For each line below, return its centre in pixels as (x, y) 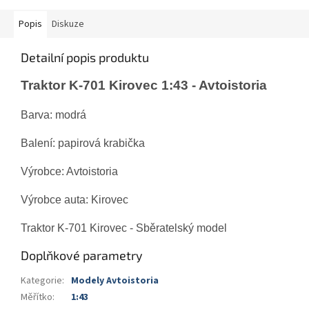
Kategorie (41, 281)
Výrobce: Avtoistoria (69, 172)
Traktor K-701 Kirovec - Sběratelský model (124, 228)
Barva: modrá (53, 115)
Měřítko (37, 298)
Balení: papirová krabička (83, 143)
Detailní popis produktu (85, 58)
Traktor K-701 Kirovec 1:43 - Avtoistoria (144, 86)
